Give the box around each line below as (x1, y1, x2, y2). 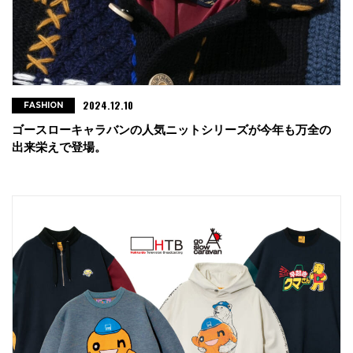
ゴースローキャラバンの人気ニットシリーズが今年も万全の (12, 123, 331, 137)
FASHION (24, 100, 63, 111)
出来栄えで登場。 (12, 140, 106, 154)
